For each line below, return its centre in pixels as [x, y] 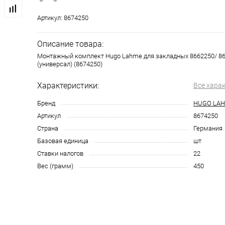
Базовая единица [63, 141]
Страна [48, 128]
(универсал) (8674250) [70, 64]
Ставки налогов [60, 153]
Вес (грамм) [55, 166]
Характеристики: [68, 86]
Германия [208, 128]
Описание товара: [70, 44]
